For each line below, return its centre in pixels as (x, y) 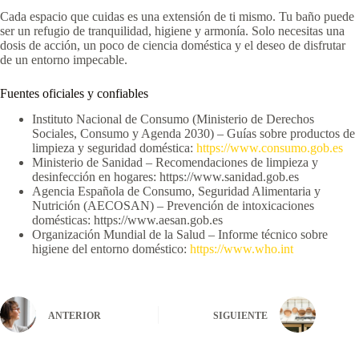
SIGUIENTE (241, 315)
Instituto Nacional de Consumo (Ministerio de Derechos (173, 119)
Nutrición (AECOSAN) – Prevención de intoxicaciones (173, 206)
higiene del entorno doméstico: (111, 249)
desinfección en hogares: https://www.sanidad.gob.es (165, 177)
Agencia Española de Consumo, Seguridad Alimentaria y (176, 192)
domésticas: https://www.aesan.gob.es (127, 220)
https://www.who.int (242, 249)
